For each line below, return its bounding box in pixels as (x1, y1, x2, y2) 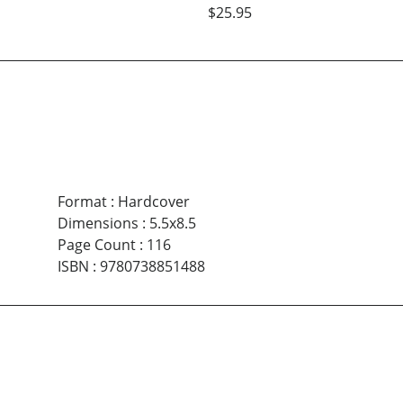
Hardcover (117, 192, 190, 212)
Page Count (57, 235, 136, 255)
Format (57, 192, 107, 212)
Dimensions (57, 213, 139, 234)
